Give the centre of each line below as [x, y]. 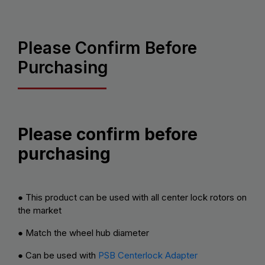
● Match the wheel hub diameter [83, 232]
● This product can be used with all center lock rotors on [132, 197]
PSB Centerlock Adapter [148, 255]
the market [40, 210]
